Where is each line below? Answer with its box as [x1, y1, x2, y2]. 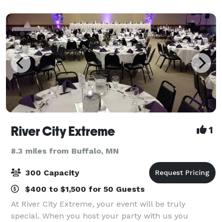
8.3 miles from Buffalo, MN [11, 146, 119, 156]
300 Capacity [23, 167, 79, 177]
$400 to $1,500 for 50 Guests [23, 184, 145, 194]
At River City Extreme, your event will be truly [11, 199, 185, 209]
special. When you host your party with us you [11, 211, 188, 221]
